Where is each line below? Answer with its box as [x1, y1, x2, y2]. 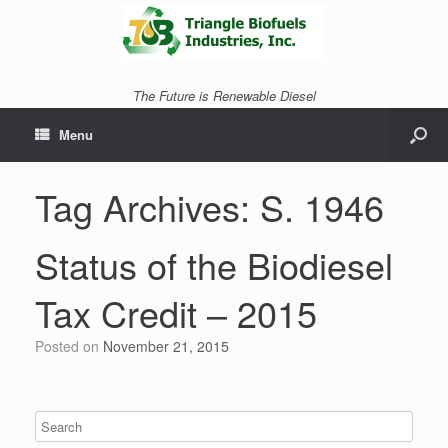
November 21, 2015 [103, 336, 229, 356]
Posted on [44, 336, 103, 356]
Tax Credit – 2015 [35, 287, 317, 338]
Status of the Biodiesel [35, 239, 393, 290]
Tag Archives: [35, 181, 260, 232]
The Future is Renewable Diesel [132, 86, 316, 105]
